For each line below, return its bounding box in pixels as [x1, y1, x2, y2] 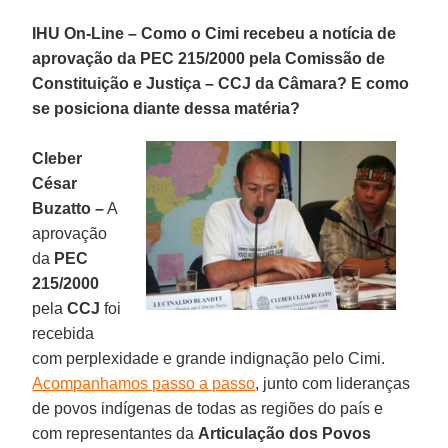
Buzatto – [32, 199, 105, 217]
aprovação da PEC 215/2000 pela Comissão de [32, 49, 386, 67]
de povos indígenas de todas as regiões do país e [32, 399, 384, 417]
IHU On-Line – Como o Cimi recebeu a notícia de [32, 24, 397, 42]
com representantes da [32, 424, 199, 442]
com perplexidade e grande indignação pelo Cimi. [32, 349, 386, 367]
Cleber [32, 149, 83, 167]
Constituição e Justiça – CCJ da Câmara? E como [32, 74, 410, 92]
